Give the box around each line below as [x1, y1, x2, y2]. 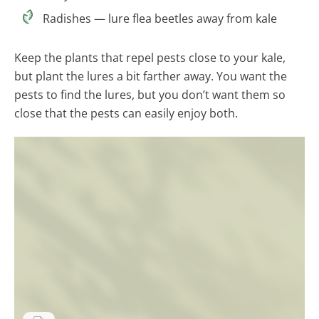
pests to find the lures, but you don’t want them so [14, 86, 286, 103]
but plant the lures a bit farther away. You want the [14, 68, 287, 84]
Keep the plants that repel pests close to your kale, [14, 49, 286, 66]
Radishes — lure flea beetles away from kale [43, 10, 277, 26]
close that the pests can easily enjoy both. [14, 105, 238, 121]
